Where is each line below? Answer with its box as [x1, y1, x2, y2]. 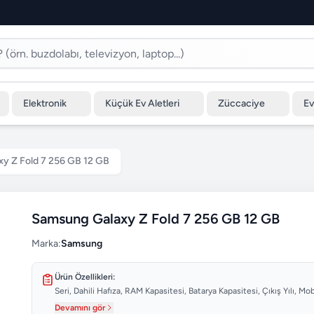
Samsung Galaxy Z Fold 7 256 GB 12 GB [32, 210, 280, 227]
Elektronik [22, 97, 67, 109]
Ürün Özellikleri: [55, 272, 116, 282]
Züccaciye [217, 97, 265, 109]
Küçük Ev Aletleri [104, 97, 179, 109]
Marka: [32, 238, 62, 250]
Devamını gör [55, 303, 106, 313]
